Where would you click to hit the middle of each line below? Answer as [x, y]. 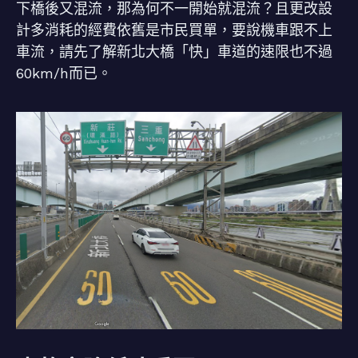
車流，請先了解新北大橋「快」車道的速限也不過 [174, 51]
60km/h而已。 [64, 73]
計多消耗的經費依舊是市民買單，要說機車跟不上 [174, 30]
